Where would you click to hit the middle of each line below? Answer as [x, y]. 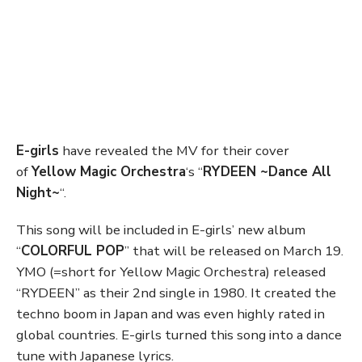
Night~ [38, 193]
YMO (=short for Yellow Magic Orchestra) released [171, 272]
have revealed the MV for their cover [174, 151]
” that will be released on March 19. [234, 251]
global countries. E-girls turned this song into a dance [179, 335]
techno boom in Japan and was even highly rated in [170, 314]
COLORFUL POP [73, 251]
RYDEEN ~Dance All [267, 172]
